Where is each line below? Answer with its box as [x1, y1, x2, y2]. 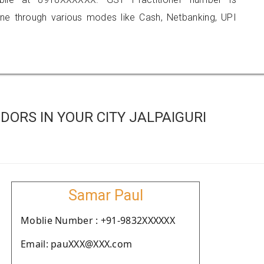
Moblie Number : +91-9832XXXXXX [21, 214, 175, 227]
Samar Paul [68, 187, 143, 204]
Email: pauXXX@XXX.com [21, 237, 133, 250]
